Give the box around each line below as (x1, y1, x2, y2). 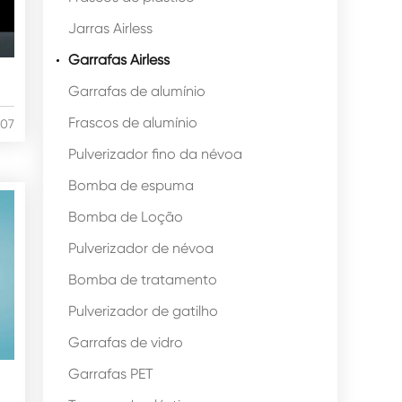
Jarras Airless (68, 20, 153, 37)
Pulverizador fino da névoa (68, 145, 242, 162)
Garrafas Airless (68, 51, 170, 68)
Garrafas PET (68, 365, 153, 382)
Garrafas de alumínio (68, 83, 205, 100)
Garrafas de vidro (68, 334, 183, 351)
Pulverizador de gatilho (68, 302, 218, 319)
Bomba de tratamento (68, 271, 217, 288)
